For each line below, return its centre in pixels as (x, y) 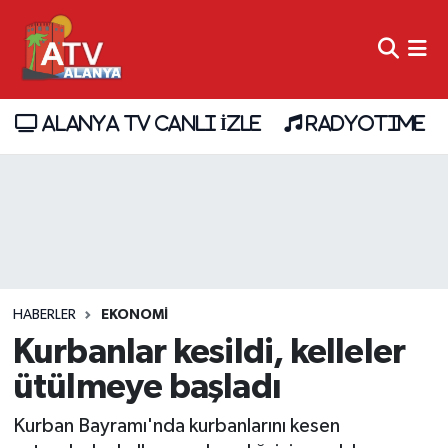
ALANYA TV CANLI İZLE (149, 123)
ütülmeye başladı (146, 387)
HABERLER (44, 315)
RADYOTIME (363, 123)
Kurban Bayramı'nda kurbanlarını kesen (176, 426)
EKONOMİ (134, 315)
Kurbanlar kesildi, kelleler (209, 352)
